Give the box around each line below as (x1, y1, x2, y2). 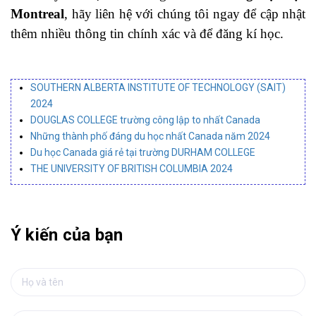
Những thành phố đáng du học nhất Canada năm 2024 (30, 130, 270, 142)
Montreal (11, 6, 64, 21)
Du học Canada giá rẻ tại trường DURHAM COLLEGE (30, 146, 255, 158)
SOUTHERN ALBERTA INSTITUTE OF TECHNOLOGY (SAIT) (30, 81, 286, 93)
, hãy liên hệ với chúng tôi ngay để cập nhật (64, 6, 305, 21)
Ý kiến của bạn (11, 224, 123, 245)
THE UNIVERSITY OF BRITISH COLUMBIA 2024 (30, 162, 233, 174)
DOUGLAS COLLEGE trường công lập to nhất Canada (30, 114, 260, 126)
